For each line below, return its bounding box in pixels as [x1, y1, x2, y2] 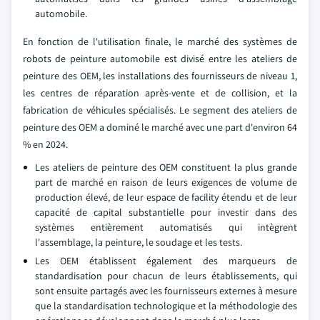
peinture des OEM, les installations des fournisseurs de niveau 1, [23, 69, 297, 82]
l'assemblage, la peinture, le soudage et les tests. [35, 236, 242, 249]
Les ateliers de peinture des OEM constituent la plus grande [35, 161, 297, 174]
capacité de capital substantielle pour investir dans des [35, 206, 297, 219]
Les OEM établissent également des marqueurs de [35, 254, 297, 267]
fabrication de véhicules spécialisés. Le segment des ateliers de [23, 104, 297, 116]
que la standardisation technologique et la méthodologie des [35, 299, 297, 312]
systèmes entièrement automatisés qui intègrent [35, 221, 297, 234]
